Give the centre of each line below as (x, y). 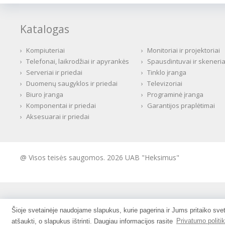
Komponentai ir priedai (61, 105)
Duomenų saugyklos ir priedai (72, 83)
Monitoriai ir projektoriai (183, 50)
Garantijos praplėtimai (181, 105)
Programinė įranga (175, 94)
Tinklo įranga (166, 72)
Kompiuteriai (45, 50)
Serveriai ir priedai (54, 72)
